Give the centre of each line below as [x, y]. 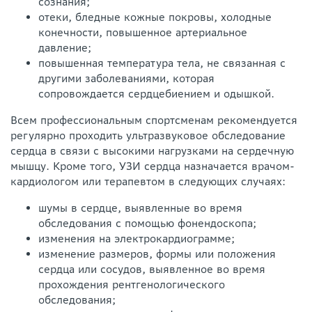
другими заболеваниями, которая [126, 78]
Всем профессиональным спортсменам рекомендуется [154, 120]
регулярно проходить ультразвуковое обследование [148, 135]
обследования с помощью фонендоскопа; [147, 223]
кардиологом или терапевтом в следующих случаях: [148, 181]
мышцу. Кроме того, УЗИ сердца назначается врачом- [153, 166]
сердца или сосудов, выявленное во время [152, 269]
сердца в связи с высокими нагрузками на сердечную [152, 150]
